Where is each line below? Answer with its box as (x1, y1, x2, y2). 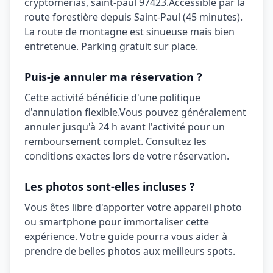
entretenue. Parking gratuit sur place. (24, 40, 198, 53)
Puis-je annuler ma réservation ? (24, 69, 202, 84)
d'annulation (24, 105, 85, 119)
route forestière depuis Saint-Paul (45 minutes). (24, 10, 243, 24)
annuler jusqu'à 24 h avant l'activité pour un (24, 120, 225, 133)
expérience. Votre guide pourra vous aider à (24, 230, 227, 243)
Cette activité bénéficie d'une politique (24, 91, 200, 104)
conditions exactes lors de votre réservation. (24, 149, 229, 163)
